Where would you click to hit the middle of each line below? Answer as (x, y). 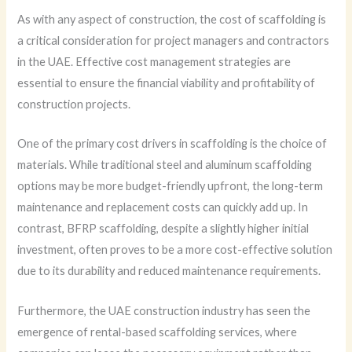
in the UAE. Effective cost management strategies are (154, 61)
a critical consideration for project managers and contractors (174, 40)
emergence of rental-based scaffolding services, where (158, 332)
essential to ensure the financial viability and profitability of (167, 82)
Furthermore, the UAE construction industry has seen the (164, 310)
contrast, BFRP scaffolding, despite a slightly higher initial (163, 229)
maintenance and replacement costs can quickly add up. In (163, 207)
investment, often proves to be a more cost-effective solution (175, 250)
